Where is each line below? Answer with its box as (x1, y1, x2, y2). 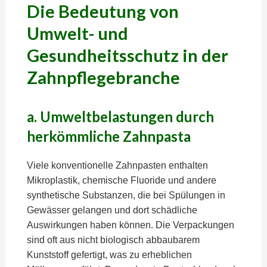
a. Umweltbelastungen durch (26, 108, 214, 125)
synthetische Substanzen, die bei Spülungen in (26, 190, 225, 200)
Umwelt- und (26, 23, 128, 44)
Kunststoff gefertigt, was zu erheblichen (26, 250, 192, 260)
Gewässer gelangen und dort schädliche (26, 205, 197, 215)
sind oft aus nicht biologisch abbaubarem (26, 235, 200, 245)
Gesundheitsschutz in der (26, 45, 228, 66)
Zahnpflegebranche (26, 67, 180, 88)
